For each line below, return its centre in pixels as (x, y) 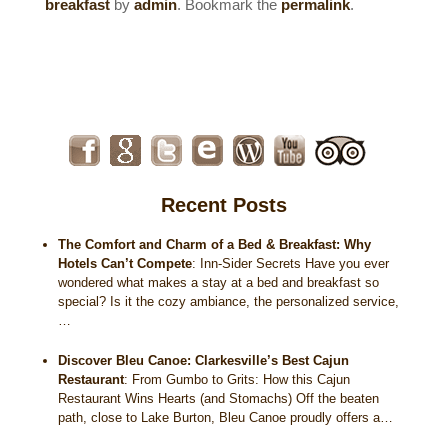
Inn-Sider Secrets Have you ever (295, 264)
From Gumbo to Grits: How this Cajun (241, 380)
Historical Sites (165, 21)
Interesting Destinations (204, 69)
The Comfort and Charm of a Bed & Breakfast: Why (215, 245)
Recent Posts (224, 205)
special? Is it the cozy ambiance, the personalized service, (229, 302)
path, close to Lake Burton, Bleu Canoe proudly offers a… (226, 418)
